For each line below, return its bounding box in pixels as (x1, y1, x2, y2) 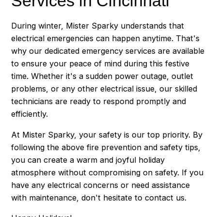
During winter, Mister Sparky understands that (11, 21, 185, 31)
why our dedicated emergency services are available (11, 46, 205, 56)
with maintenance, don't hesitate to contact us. (11, 192, 187, 202)
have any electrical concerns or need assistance (11, 180, 190, 190)
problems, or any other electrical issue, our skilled (11, 84, 198, 94)
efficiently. (11, 109, 48, 119)
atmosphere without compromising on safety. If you (11, 167, 204, 177)
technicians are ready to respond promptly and (11, 96, 186, 107)
